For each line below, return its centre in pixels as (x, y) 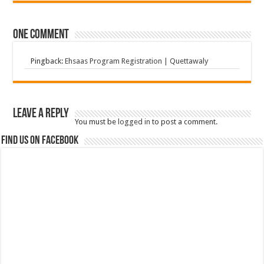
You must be (97, 121)
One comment (41, 35)
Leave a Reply (41, 114)
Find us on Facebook (40, 141)
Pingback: (48, 61)
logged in (134, 121)
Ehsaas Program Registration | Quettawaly (137, 61)
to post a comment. (184, 121)
